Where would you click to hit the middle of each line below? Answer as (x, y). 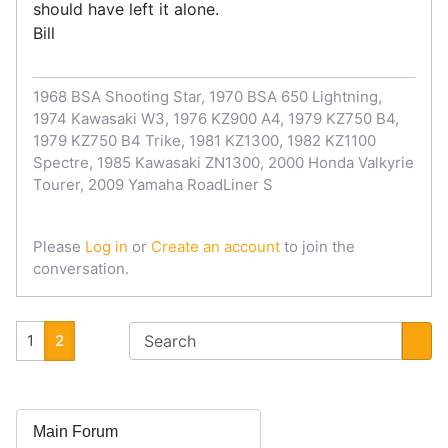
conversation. (81, 269)
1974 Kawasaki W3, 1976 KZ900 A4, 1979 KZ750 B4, (216, 119)
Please (59, 247)
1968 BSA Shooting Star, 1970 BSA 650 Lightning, (207, 97)
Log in (106, 247)
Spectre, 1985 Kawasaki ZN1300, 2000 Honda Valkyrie (223, 163)
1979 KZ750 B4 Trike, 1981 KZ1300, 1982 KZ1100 (204, 141)
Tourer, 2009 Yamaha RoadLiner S (153, 185)
